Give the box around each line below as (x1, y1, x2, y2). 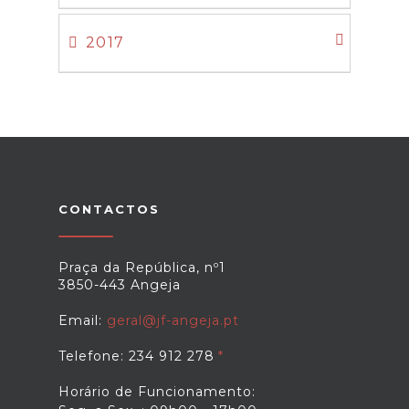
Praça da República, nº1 (58, 259, 225, 276)
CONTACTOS (58, 202, 160, 216)
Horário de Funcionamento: (58, 383, 256, 400)
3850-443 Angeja (58, 277, 181, 293)
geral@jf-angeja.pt (107, 312, 239, 329)
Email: (58, 312, 107, 329)
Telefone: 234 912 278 (58, 348, 215, 364)
